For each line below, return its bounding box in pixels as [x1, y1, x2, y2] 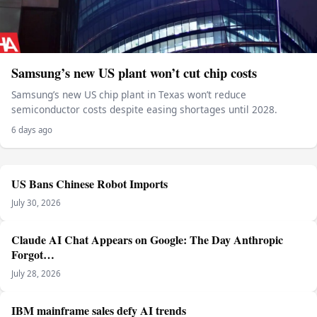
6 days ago [11, 124, 52, 135]
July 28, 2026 [11, 267, 61, 279]
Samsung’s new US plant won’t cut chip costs [11, 63, 257, 83]
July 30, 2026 [11, 197, 61, 208]
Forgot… [11, 246, 54, 263]
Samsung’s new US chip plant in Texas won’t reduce [11, 88, 246, 102]
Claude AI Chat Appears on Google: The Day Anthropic [11, 231, 283, 248]
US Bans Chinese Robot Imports [11, 175, 168, 192]
